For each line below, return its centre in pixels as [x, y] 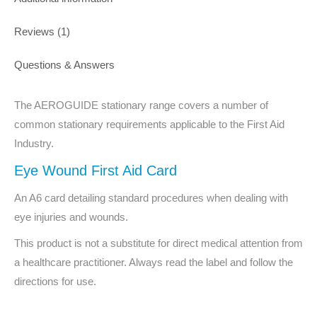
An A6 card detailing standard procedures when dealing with [151, 198]
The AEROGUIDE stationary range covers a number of [141, 105]
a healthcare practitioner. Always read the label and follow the [154, 262]
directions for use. [55, 281]
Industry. [34, 143]
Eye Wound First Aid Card [96, 171]
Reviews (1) [42, 31]
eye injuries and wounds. [71, 217]
